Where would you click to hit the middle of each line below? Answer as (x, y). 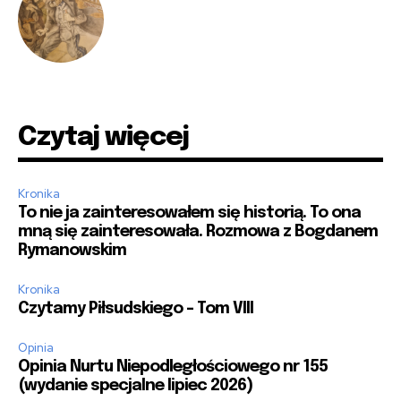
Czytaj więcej (103, 138)
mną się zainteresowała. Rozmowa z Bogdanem (198, 232)
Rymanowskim (72, 251)
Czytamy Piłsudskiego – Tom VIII (136, 309)
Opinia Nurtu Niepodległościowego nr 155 (173, 367)
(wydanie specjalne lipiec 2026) (135, 386)
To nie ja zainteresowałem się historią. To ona (189, 213)
